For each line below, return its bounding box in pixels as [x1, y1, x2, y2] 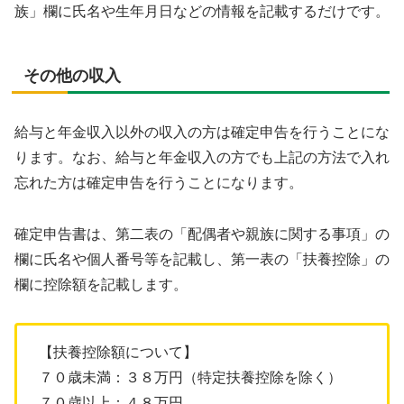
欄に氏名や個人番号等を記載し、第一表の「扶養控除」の [14, 251, 390, 267]
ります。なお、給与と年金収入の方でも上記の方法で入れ [14, 149, 390, 165]
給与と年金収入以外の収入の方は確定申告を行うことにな [14, 124, 390, 140]
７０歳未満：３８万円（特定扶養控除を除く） [39, 370, 342, 386]
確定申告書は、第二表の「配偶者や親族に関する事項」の [14, 225, 390, 242]
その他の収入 [23, 66, 121, 85]
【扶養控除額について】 [39, 344, 197, 361]
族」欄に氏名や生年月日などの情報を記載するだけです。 [14, 3, 390, 19]
